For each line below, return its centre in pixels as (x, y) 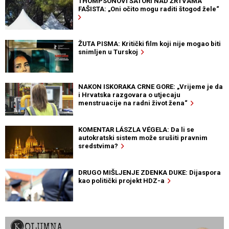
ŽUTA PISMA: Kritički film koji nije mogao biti (149, 43)
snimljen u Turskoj (109, 52)
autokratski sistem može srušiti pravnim (143, 138)
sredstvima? (99, 146)
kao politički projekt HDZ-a (123, 180)
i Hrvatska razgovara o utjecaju (129, 95)
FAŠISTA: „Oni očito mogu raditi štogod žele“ (150, 9)
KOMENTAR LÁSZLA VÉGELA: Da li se (136, 129)
